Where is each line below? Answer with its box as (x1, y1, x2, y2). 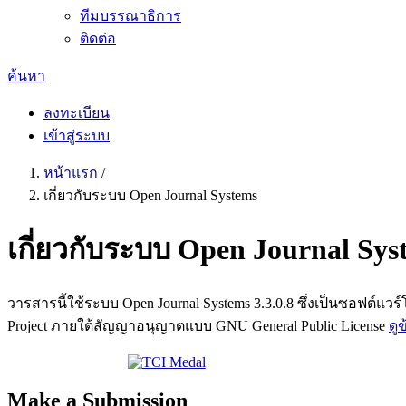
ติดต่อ (80, 31, 116, 46)
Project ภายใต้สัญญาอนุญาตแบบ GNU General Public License (7, 317, 389, 333)
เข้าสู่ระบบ (43, 128, 110, 143)
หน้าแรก (43, 165, 101, 180)
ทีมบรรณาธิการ (80, 8, 181, 24)
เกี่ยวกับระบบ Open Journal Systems (43, 188, 257, 203)
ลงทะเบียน (43, 105, 110, 121)
